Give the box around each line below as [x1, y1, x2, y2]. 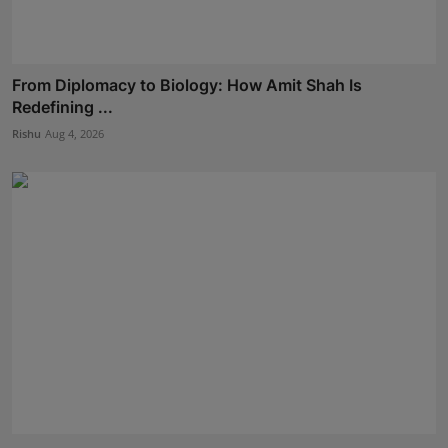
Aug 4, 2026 [45, 125, 104, 141]
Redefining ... [12, 96, 113, 117]
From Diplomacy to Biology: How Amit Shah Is [12, 74, 362, 95]
